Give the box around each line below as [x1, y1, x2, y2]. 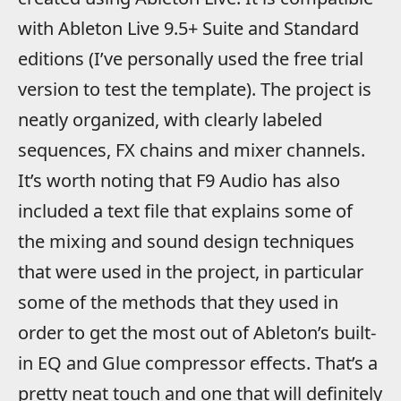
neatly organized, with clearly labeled [18, 107, 322, 132]
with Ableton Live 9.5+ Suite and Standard [18, 15, 359, 40]
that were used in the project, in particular [18, 259, 363, 284]
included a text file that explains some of [18, 198, 353, 223]
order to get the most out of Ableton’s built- [18, 320, 376, 345]
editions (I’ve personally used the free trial [18, 46, 363, 71]
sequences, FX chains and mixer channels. [18, 137, 365, 162]
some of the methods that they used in [18, 289, 338, 314]
